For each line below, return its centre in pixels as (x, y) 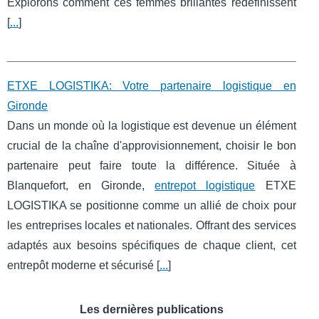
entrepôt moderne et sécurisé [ (83, 266)
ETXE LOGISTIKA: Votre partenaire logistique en (152, 86)
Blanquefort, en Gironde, (81, 186)
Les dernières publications (151, 310)
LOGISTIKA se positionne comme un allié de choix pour (152, 206)
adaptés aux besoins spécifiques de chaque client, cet (152, 246)
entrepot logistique (205, 186)
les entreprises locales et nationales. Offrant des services (152, 226)
